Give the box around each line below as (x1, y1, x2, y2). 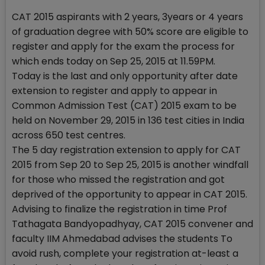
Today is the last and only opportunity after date (12, 69, 238, 83)
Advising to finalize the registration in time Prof (12, 202, 227, 216)
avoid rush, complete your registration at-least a (12, 247, 238, 260)
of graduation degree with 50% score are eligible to (12, 25, 248, 38)
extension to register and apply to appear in (12, 84, 217, 98)
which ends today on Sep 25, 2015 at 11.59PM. (12, 54, 215, 68)
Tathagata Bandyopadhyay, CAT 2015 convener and (12, 217, 253, 231)
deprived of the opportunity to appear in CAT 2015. (12, 188, 247, 201)
